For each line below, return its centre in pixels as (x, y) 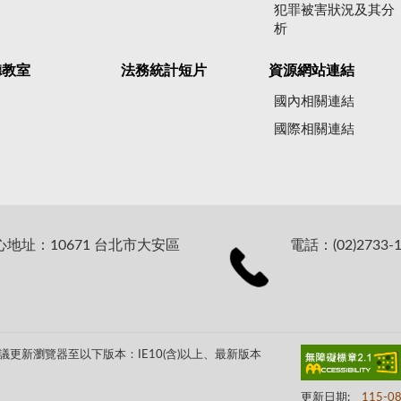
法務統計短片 (164, 70)
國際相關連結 (315, 130)
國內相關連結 (315, 102)
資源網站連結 (311, 70)
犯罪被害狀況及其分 (335, 11)
